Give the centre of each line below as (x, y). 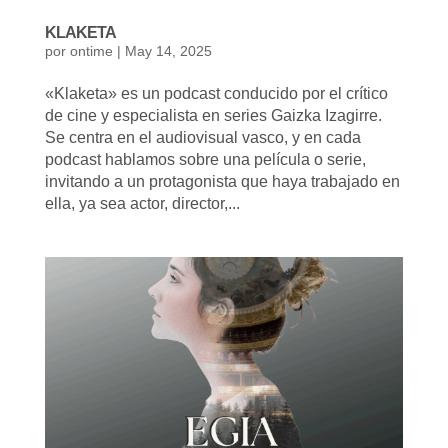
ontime (91, 51)
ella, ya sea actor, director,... (142, 204)
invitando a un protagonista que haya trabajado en (222, 182)
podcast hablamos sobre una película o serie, (205, 160)
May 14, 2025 (168, 51)
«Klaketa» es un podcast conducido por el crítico (216, 94)
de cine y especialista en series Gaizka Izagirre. (213, 116)
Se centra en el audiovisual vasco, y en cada (202, 138)
